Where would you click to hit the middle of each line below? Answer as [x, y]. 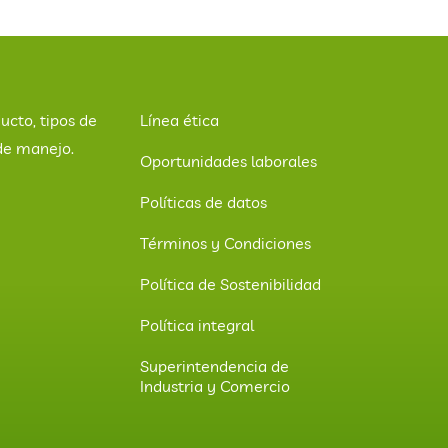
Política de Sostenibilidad [230, 283]
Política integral [197, 324]
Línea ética [179, 119]
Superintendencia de [214, 365]
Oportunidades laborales [228, 160]
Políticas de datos [203, 201]
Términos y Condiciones [225, 242]
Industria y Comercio [215, 385]
